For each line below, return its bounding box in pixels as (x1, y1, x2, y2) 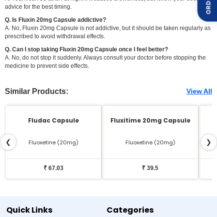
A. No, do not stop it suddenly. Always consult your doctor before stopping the (5, 54, 206, 61)
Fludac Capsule (28, 116, 79, 124)
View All (186, 87, 212, 95)
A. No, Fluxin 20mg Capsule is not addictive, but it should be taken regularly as (5, 24, 211, 31)
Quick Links (6, 204, 53, 216)
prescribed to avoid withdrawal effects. (5, 32, 105, 40)
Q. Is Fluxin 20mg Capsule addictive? (5, 16, 106, 23)
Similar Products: (5, 87, 68, 95)
